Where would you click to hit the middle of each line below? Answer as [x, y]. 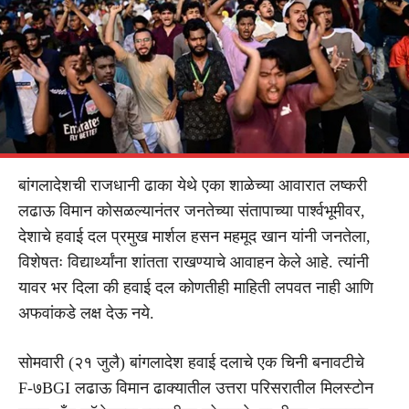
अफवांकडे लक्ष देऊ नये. [86, 313]
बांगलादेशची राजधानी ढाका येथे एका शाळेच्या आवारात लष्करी [193, 185]
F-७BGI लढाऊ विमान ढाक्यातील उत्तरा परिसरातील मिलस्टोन [196, 388]
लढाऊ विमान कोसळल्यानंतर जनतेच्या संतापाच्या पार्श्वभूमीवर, [192, 210]
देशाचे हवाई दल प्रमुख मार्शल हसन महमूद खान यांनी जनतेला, [194, 236]
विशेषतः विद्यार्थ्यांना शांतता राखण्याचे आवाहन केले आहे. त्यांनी [194, 262]
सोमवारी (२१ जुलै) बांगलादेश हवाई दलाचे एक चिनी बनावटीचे [191, 362]
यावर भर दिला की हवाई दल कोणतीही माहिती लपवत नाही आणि [196, 287]
